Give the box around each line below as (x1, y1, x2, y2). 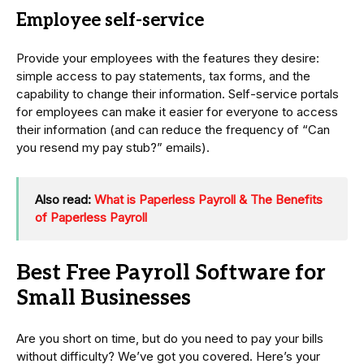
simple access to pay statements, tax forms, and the (16, 68, 310, 84)
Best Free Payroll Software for (16, 260, 326, 287)
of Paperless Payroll (35, 210, 147, 226)
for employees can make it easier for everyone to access (16, 104, 338, 120)
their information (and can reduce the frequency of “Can (16, 122, 330, 138)
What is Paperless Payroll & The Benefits (94, 192, 323, 208)
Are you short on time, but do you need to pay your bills (16, 331, 323, 347)
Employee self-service (16, 10, 204, 32)
